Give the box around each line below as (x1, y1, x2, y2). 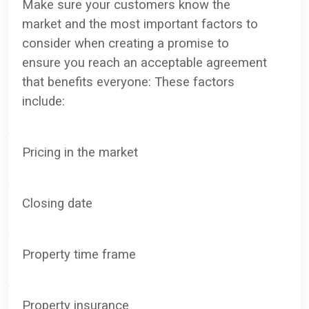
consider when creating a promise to (22, 35, 229, 51)
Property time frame (22, 246, 136, 262)
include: (22, 93, 65, 109)
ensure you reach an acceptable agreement (22, 54, 267, 70)
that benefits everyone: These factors (22, 74, 235, 90)
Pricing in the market (22, 144, 138, 160)
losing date (30, 195, 92, 211)
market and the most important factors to (22, 16, 258, 32)
